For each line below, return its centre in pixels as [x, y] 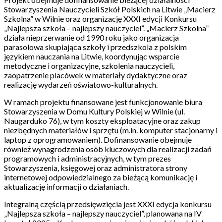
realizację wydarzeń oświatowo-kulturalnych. [81, 84]
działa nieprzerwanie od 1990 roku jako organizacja [91, 37]
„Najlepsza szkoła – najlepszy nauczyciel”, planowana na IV [103, 213]
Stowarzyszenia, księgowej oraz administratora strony [96, 168]
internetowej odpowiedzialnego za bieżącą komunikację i [101, 177]
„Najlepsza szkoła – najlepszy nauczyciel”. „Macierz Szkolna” [106, 28]
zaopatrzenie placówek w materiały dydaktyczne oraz [96, 75]
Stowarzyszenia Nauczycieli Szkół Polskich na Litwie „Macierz [110, 9]
